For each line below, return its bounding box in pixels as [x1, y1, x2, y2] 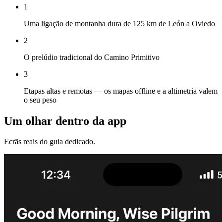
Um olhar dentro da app [4, 114, 126, 127]
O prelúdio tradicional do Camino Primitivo [24, 53, 160, 61]
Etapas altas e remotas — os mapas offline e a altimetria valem [24, 86, 218, 95]
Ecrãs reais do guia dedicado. [4, 137, 95, 146]
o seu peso [24, 95, 56, 104]
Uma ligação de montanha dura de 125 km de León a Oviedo [24, 19, 215, 28]
